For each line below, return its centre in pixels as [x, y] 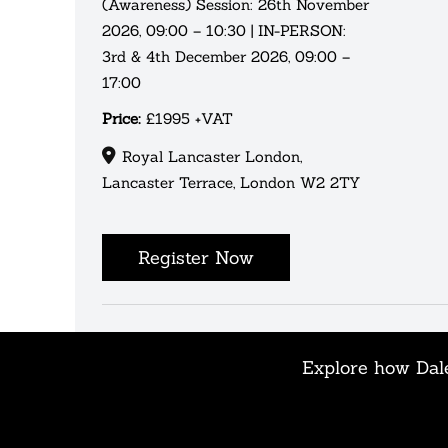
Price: [121, 118]
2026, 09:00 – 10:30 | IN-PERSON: [224, 30]
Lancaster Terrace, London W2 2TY [231, 182]
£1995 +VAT [187, 118]
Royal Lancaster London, [212, 156]
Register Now [196, 257]
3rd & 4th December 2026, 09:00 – [226, 56]
